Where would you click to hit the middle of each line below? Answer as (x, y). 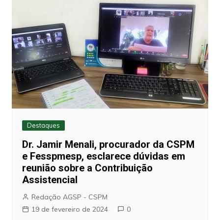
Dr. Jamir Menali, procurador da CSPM (108, 145)
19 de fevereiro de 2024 (69, 209)
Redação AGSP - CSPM (69, 197)
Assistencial (50, 180)
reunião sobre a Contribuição (87, 168)
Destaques (43, 125)
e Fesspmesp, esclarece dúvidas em (103, 156)
